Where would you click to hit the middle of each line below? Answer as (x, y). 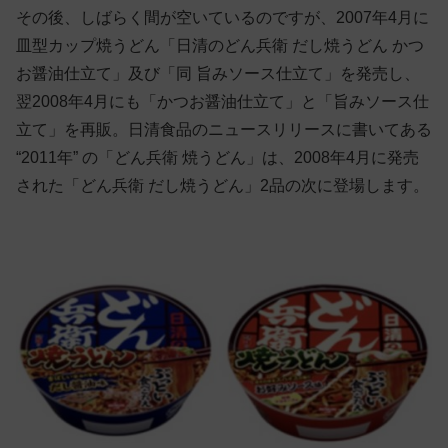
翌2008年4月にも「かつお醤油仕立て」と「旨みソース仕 (222, 102)
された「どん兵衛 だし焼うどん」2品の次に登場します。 (222, 186)
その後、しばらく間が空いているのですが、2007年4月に (222, 18)
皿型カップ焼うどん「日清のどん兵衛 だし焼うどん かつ (220, 46)
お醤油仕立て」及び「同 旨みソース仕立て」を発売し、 (218, 74)
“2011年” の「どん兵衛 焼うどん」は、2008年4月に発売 (217, 158)
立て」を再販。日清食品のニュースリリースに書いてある (224, 130)
